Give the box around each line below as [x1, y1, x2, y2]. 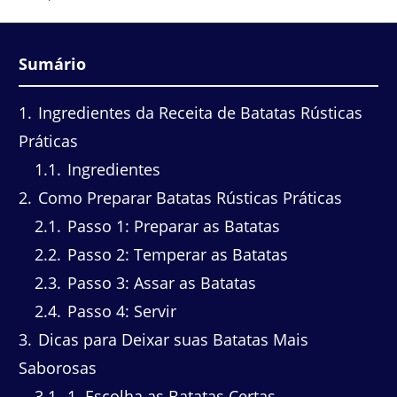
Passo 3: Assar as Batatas [63, 272, 256, 294]
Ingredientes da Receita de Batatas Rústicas [34, 102, 362, 124]
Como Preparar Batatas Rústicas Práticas [34, 187, 342, 209]
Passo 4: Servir [63, 300, 176, 323]
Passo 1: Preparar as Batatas [63, 215, 280, 237]
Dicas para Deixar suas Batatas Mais [34, 329, 308, 351]
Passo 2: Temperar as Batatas [63, 244, 288, 266]
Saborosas [19, 357, 97, 379]
